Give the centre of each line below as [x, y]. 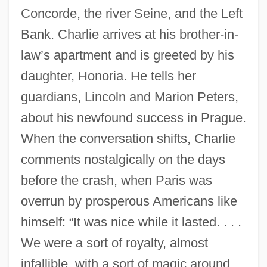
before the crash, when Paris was [116, 180]
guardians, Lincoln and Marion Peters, [129, 97]
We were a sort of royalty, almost [114, 243]
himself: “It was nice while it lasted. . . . [131, 222]
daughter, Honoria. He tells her [108, 76]
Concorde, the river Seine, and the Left [131, 13]
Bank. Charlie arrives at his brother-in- [129, 34]
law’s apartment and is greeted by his [127, 55]
